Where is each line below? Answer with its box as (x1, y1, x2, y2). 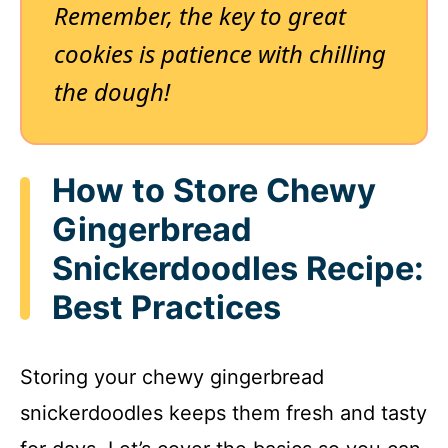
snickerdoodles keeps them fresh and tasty (20, 401, 427, 426)
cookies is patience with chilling (54, 37, 386, 70)
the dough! (54, 75, 170, 108)
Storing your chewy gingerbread (20, 365, 324, 390)
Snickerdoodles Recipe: (52, 248, 424, 288)
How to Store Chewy (52, 170, 376, 210)
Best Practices (52, 287, 281, 327)
